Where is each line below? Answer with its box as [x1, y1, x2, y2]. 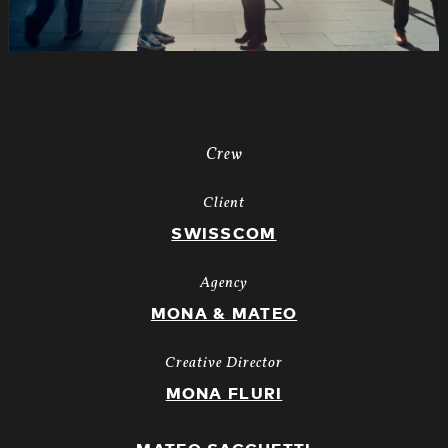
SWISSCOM [171, 226, 277, 243]
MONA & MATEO [150, 306, 298, 323]
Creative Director [165, 353, 283, 375]
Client [203, 193, 245, 215]
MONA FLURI [165, 386, 283, 403]
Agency [200, 273, 248, 295]
